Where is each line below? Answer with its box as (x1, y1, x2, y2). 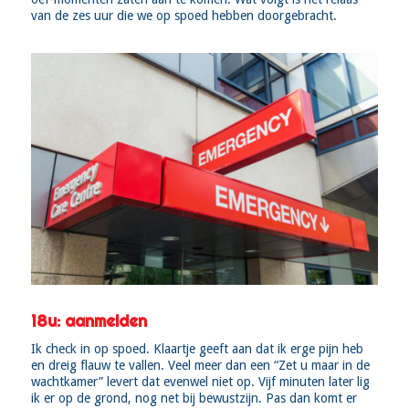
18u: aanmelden (30, 309, 147, 331)
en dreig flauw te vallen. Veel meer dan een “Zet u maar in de (30, 357, 370, 372)
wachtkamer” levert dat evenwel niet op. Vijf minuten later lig (30, 373, 370, 389)
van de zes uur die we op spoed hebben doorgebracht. (30, 7, 337, 23)
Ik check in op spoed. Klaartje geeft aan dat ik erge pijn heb (30, 341, 363, 356)
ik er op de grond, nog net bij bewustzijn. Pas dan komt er (30, 390, 357, 405)
